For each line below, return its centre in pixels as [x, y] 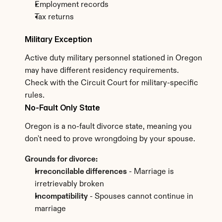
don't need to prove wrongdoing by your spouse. [110, 139]
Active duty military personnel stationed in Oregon [113, 58]
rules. [35, 96]
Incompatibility [61, 197]
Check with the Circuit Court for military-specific [111, 83]
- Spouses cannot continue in [140, 197]
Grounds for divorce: [61, 160]
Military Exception [59, 39]
